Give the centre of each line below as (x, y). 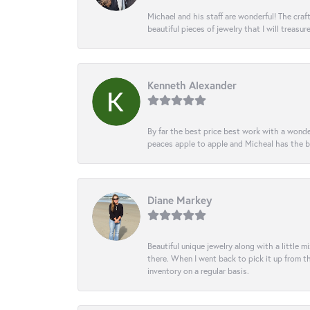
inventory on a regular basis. (198, 270)
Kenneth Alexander (192, 85)
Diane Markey (180, 200)
